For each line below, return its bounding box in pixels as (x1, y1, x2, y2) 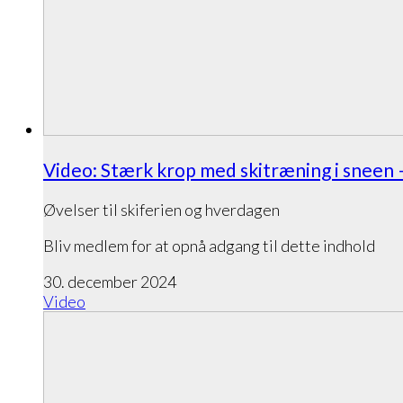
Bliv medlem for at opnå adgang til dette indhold (43, 236, 375, 256)
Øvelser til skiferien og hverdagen (43, 200, 280, 220)
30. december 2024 (43, 272, 176, 292)
